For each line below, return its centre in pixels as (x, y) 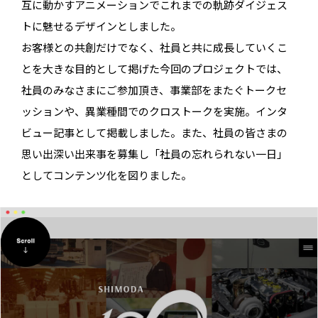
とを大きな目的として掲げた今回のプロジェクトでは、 (154, 68)
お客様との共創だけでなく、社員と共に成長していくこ (154, 47)
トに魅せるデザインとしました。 (101, 26)
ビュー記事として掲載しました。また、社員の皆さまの (154, 132)
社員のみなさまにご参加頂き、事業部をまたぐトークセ (154, 89)
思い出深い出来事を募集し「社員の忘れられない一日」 (154, 153)
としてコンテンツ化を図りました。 (106, 175)
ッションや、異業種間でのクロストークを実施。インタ (154, 111)
